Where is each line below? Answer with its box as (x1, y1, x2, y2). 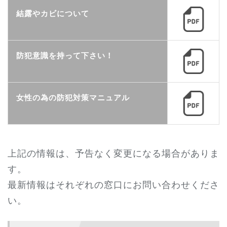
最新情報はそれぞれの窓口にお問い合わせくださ (8, 177, 219, 191)
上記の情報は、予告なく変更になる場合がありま (8, 145, 219, 159)
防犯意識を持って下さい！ (16, 50, 113, 61)
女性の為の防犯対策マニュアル (16, 92, 130, 103)
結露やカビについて (16, 8, 89, 19)
